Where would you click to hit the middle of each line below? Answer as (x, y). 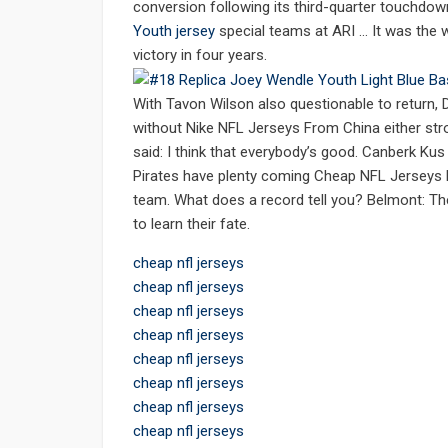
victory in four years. (200, 55)
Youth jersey (174, 31)
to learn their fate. (191, 224)
